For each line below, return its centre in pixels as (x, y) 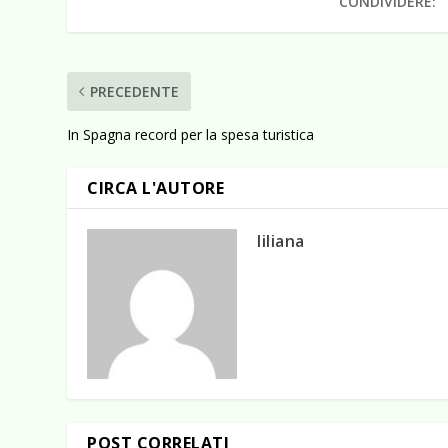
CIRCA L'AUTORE (156, 187)
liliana (281, 240)
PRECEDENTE (135, 91)
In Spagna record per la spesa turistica (191, 134)
